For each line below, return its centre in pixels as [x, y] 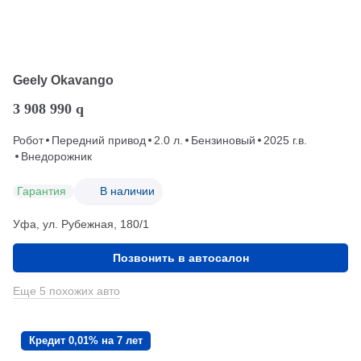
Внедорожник [56, 156]
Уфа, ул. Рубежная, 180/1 [81, 224]
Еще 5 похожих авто [66, 290]
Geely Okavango [63, 80]
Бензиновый [223, 140]
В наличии [127, 191]
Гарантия [41, 191]
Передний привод [99, 140]
